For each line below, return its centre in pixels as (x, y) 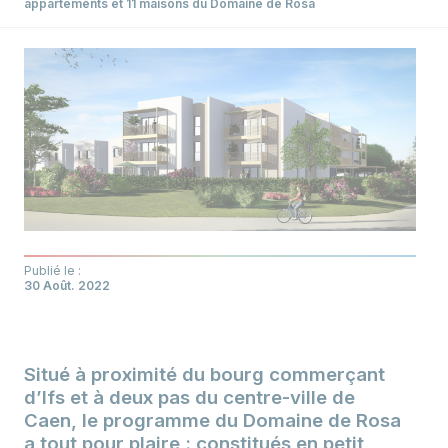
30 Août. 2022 (67, 285)
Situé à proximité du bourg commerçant (204, 375)
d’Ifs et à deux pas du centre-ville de (189, 398)
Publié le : (52, 270)
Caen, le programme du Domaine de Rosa (212, 421)
